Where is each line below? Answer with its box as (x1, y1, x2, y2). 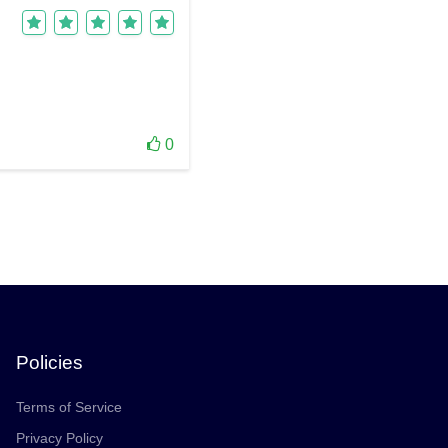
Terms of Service (16, 399, 122, 415)
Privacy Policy (16, 430, 103, 446)
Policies (16, 352, 83, 373)
